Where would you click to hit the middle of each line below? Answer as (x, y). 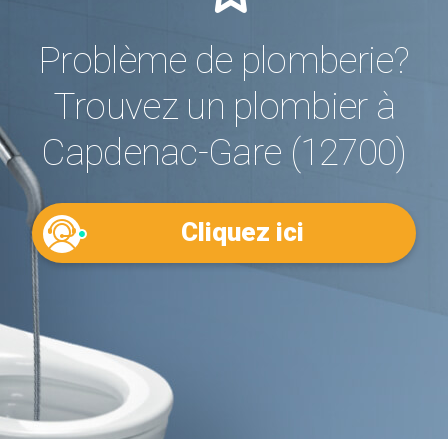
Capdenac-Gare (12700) (224, 152)
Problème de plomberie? (224, 60)
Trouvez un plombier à (224, 106)
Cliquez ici (242, 232)
